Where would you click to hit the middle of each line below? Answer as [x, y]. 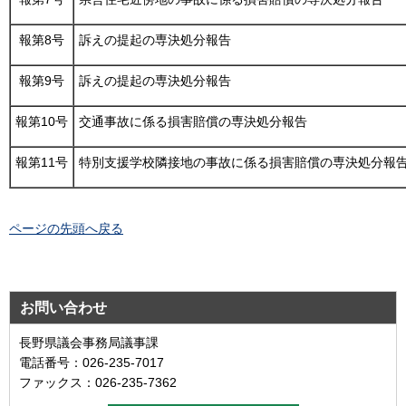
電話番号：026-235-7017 [92, 363]
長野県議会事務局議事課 [89, 343]
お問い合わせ [63, 308]
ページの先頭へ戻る [66, 228]
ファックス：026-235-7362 [98, 383]
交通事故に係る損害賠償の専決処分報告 [193, 121]
